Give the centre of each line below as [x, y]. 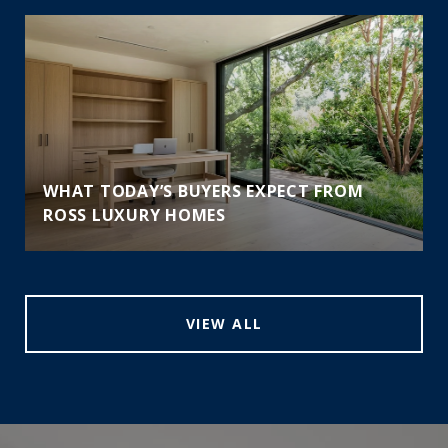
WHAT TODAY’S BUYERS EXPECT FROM [203, 191]
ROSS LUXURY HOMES [134, 215]
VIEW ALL [224, 324]
